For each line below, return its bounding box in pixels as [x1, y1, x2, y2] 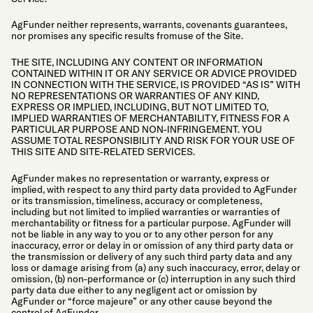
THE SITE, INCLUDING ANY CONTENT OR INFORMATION [11, 55, 263, 68]
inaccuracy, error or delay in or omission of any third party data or [11, 238, 293, 252]
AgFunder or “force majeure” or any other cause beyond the [11, 294, 272, 307]
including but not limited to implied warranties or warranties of [11, 205, 280, 218]
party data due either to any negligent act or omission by [11, 283, 257, 296]
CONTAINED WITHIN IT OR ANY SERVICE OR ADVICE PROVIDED [11, 66, 297, 80]
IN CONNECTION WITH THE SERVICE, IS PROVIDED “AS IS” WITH [11, 78, 300, 91]
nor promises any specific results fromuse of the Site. [11, 29, 243, 43]
